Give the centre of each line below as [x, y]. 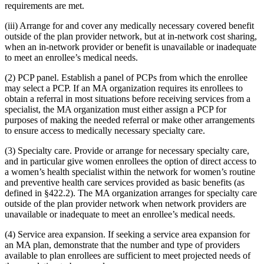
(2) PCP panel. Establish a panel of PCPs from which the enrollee [126, 77]
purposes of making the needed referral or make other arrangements [130, 120]
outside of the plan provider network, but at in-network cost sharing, [131, 36]
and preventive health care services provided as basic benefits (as [125, 182]
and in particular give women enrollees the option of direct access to [131, 161]
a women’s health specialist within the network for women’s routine [130, 171]
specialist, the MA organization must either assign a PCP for [115, 109]
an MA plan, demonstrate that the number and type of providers [122, 245]
